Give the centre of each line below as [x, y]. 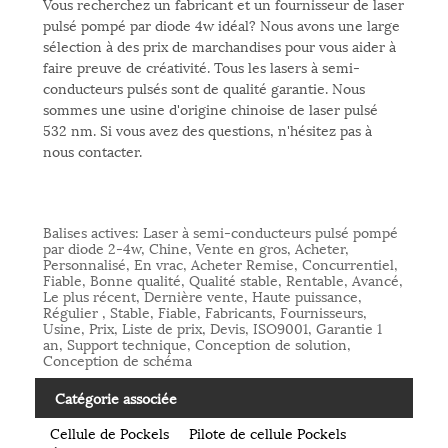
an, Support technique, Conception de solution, [196, 344]
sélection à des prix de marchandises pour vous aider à [219, 46]
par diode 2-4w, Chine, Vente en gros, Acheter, [195, 248]
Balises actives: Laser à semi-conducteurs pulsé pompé [220, 232]
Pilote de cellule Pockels [267, 433]
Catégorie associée [116, 398]
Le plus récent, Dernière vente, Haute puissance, [202, 296]
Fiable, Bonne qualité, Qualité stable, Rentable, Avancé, [222, 280]
